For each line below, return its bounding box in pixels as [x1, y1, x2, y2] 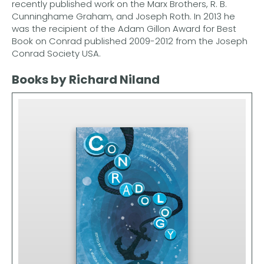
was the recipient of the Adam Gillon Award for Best [12, 22, 236, 35]
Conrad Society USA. [12, 47, 101, 60]
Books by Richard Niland [12, 71, 160, 88]
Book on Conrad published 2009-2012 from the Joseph [12, 34, 247, 47]
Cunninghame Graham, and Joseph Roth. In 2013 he [12, 9, 235, 22]
